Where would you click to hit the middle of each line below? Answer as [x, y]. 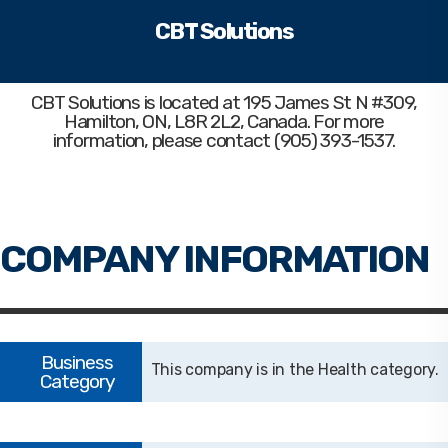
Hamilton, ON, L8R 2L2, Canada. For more [224, 121]
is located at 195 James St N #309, [278, 102]
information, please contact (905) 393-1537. [224, 140]
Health [342, 369]
